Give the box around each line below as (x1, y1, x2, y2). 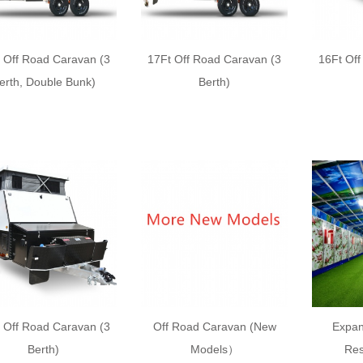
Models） (190, 342, 239, 356)
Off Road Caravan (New (152, 319, 276, 333)
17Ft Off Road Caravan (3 (147, 52, 282, 66)
